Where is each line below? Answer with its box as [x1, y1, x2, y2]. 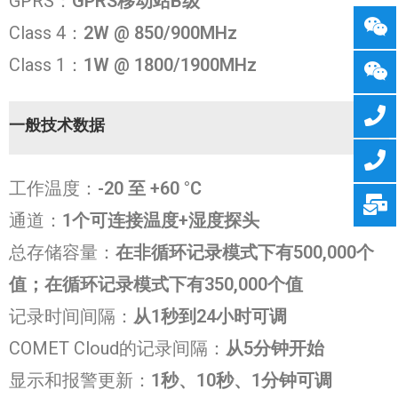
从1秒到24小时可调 [133, 306, 287, 327]
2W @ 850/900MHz [84, 22, 237, 44]
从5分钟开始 [226, 338, 324, 359]
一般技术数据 [9, 115, 105, 134]
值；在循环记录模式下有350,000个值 [9, 274, 303, 295]
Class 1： [9, 54, 84, 76]
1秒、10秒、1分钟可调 [151, 370, 332, 391]
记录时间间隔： [9, 306, 133, 327]
